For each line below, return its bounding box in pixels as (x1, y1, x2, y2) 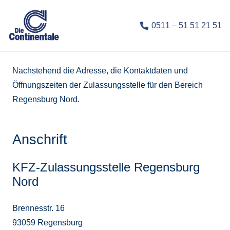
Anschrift (12, 131, 67, 147)
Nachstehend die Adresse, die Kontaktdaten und (12, 66, 188, 75)
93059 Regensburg (12, 218, 83, 227)
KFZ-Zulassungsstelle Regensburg (12, 160, 200, 174)
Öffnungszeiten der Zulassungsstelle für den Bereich (12, 81, 203, 89)
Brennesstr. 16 (12, 204, 65, 213)
